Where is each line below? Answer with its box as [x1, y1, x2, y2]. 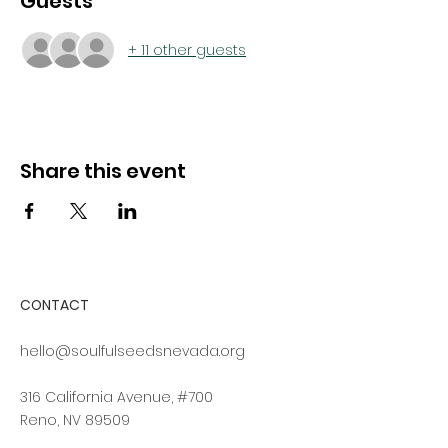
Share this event [20, 157, 186, 185]
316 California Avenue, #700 [20, 387, 213, 407]
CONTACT [20, 295, 92, 315]
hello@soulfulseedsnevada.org [20, 341, 245, 361]
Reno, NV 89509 [20, 410, 130, 430]
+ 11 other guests [128, 39, 246, 60]
